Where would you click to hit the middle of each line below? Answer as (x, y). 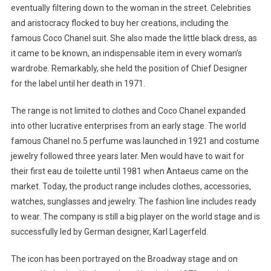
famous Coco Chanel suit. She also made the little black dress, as (134, 38)
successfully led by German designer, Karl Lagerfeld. (109, 232)
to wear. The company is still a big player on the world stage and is (135, 217)
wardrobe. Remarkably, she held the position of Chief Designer (129, 69)
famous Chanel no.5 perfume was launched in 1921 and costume (135, 141)
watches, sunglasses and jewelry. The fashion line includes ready (133, 202)
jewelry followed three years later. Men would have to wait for (127, 156)
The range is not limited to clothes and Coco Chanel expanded (128, 111)
